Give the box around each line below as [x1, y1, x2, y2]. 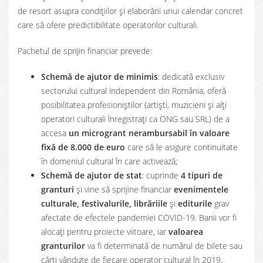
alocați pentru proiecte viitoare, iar [41, 226, 168, 237]
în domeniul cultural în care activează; [41, 156, 177, 167]
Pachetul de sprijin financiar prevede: [18, 45, 152, 56]
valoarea [168, 226, 203, 237]
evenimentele [174, 184, 228, 195]
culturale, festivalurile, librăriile [41, 198, 170, 209]
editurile [176, 198, 212, 209]
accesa [41, 127, 69, 139]
